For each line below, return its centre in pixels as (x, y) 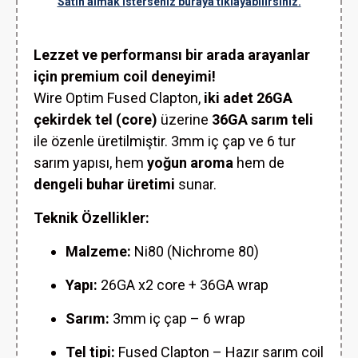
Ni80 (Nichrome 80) (195, 251)
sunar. (196, 184)
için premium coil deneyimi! (125, 76)
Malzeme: (98, 251)
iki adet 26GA (248, 98)
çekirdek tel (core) (95, 119)
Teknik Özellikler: (91, 218)
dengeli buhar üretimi (104, 184)
